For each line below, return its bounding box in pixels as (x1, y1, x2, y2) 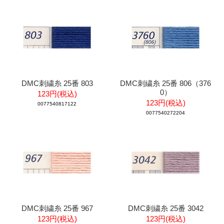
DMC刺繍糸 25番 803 (21, 78, 93, 87)
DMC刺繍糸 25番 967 (21, 203, 93, 212)
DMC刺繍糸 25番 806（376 (120, 78, 211, 87)
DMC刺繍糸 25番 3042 (127, 203, 203, 212)
